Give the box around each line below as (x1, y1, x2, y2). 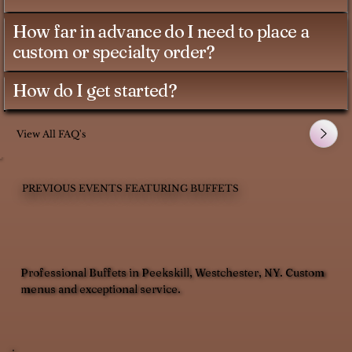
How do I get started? (12, 79, 177, 102)
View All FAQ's (16, 127, 86, 140)
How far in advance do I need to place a (12, 20, 309, 43)
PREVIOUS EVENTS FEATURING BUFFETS (22, 181, 239, 194)
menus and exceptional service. (20, 283, 181, 297)
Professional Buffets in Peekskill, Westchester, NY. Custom (20, 266, 325, 280)
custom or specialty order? (12, 41, 215, 64)
